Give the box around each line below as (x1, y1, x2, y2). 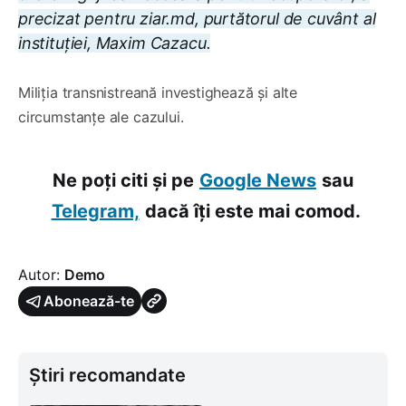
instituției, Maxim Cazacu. (18, 33, 211, 53)
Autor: (18, 265, 64, 284)
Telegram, (51, 199, 140, 222)
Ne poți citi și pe (53, 169, 194, 191)
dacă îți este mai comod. (144, 199, 361, 222)
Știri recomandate (29, 363, 186, 386)
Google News (199, 169, 316, 191)
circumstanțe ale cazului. (18, 107, 184, 126)
